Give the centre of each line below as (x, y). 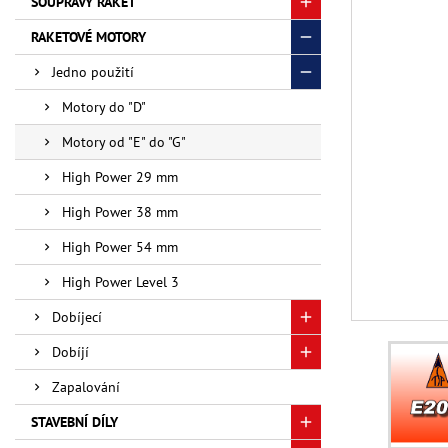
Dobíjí (70, 352)
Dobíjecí (77, 317)
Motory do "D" (104, 107)
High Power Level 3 (120, 282)
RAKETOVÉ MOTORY (88, 37)
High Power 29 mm (120, 177)
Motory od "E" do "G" (124, 142)
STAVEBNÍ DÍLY (74, 422)
